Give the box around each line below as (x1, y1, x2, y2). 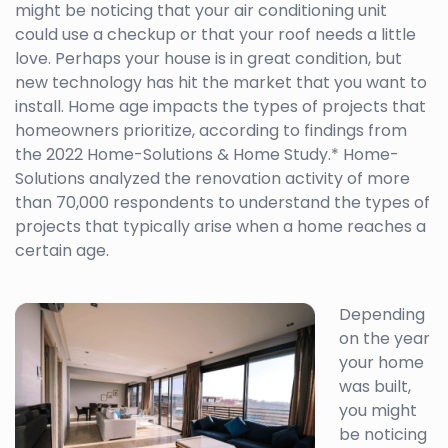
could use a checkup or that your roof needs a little (15, 23, 416, 47)
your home (339, 351, 424, 375)
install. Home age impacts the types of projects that (15, 95, 426, 119)
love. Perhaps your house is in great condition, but (15, 47, 402, 71)
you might (339, 399, 417, 423)
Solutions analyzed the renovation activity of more (15, 167, 410, 191)
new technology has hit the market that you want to (15, 71, 427, 95)
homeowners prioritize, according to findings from (15, 119, 407, 143)
